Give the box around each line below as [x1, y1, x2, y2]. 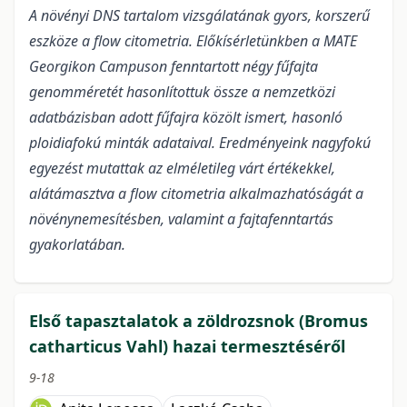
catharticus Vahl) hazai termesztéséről [29, 335, 345, 358]
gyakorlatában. [29, 234, 125, 255]
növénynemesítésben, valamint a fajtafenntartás [29, 209, 333, 230]
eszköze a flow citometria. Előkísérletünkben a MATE [29, 31, 357, 52]
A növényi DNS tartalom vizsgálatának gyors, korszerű [29, 5, 370, 26]
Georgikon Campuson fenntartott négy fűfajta [29, 56, 318, 77]
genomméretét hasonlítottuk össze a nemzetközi [29, 82, 335, 103]
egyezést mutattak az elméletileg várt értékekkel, [29, 158, 335, 179]
